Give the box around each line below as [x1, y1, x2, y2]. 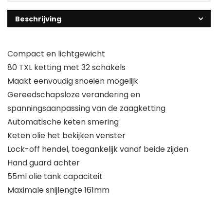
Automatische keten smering [7, 116, 119, 128]
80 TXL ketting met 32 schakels [7, 62, 126, 73]
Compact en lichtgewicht [7, 48, 105, 60]
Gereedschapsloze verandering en [7, 89, 140, 101]
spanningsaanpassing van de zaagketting [7, 103, 165, 114]
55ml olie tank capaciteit [7, 171, 103, 182]
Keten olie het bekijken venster [7, 130, 126, 142]
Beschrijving [15, 14, 61, 24]
